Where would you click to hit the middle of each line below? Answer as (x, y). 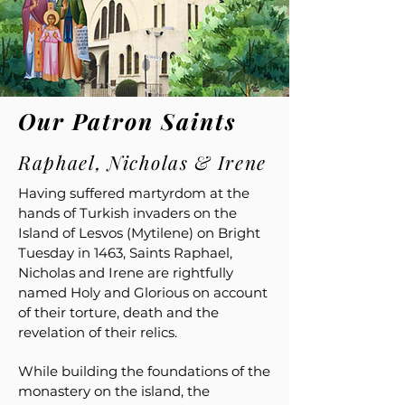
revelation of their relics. (98, 332)
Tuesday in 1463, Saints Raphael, (125, 253)
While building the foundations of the (144, 371)
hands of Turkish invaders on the (127, 213)
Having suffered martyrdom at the (134, 193)
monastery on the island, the (114, 391)
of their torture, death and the (118, 312)
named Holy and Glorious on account (143, 292)
